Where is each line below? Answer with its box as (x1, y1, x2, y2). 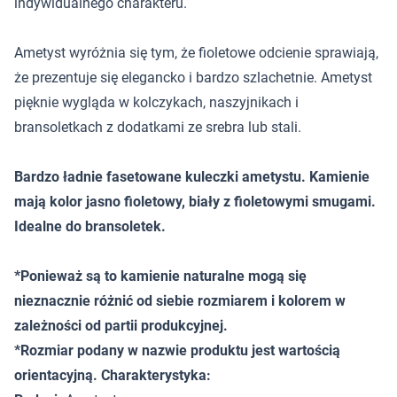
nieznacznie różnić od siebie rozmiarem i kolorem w (14, 292, 346, 309)
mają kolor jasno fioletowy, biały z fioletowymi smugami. (14, 193, 376, 210)
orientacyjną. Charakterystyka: (14, 367, 211, 384)
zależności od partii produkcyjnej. (14, 317, 228, 334)
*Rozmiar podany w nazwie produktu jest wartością (14, 342, 340, 359)
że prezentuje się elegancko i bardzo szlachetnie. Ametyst (14, 69, 372, 86)
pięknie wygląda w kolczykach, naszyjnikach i (14, 94, 299, 111)
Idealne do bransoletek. (14, 218, 166, 235)
